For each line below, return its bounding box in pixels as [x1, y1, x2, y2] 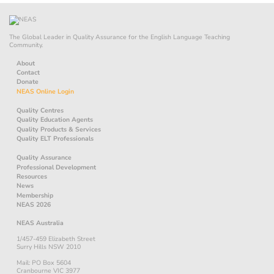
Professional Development [17, 162, 96, 172]
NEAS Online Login [17, 86, 74, 96]
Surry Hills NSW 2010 [17, 242, 81, 252]
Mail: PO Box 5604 [17, 258, 71, 268]
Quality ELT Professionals [17, 134, 94, 144]
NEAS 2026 [17, 200, 51, 210]
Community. [9, 40, 43, 50]
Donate [17, 77, 39, 87]
